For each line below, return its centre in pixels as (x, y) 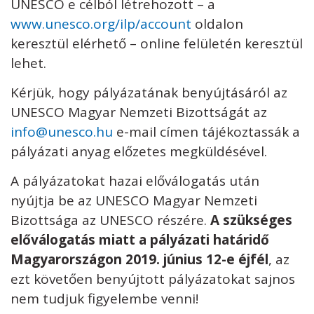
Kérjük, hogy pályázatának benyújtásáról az (149, 93)
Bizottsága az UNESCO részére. (110, 220)
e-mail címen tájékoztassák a (206, 132)
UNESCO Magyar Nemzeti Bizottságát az (139, 112)
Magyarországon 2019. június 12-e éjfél (139, 259)
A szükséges (251, 220)
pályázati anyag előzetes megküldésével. (139, 151)
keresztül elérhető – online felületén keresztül (157, 43)
